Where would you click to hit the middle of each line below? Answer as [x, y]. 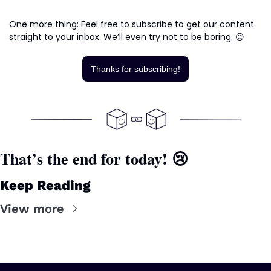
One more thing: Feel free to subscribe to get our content [132, 24]
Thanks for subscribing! [135, 69]
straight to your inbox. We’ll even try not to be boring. [122, 37]
